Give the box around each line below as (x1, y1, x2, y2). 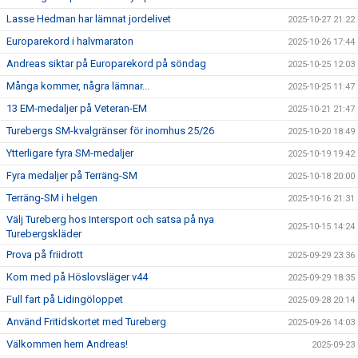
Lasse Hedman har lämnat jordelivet (6, 13, 171, 25)
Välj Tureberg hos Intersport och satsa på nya (6, 213, 214, 225)
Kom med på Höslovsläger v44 (6, 271, 148, 283)
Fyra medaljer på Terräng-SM (6, 169, 137, 181)
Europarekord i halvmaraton (6, 35, 133, 47)
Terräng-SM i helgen (6, 192, 97, 204)
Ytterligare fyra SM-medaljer (6, 147, 133, 159)
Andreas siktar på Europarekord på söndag (6, 58, 206, 70)
